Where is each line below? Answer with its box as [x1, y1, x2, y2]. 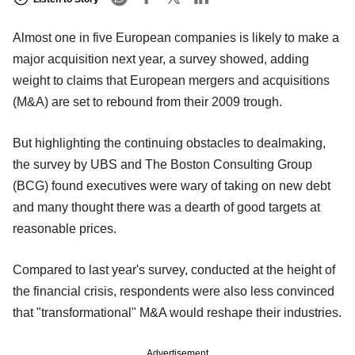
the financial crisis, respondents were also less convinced [13, 284, 334, 299]
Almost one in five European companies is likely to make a [13, 31, 339, 45]
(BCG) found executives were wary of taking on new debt [13, 179, 330, 193]
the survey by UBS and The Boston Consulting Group [13, 158, 312, 172]
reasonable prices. [13, 222, 116, 236]
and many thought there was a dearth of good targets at [13, 200, 320, 215]
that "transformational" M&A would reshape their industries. [13, 306, 342, 320]
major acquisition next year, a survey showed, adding [13, 52, 309, 67]
